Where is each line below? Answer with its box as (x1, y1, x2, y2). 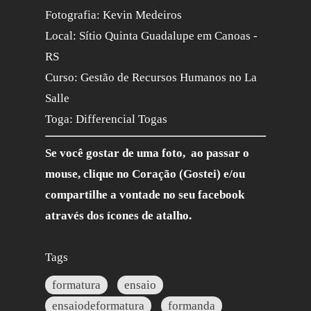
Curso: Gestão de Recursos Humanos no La (45, 70, 258, 84)
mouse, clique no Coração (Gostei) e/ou (45, 167, 246, 180)
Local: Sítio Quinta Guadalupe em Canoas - (45, 28, 258, 42)
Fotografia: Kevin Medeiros (45, 8, 183, 22)
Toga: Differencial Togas (45, 112, 168, 126)
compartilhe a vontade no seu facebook (45, 187, 245, 201)
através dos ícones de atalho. (45, 208, 192, 222)
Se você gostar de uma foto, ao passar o (45, 146, 250, 160)
